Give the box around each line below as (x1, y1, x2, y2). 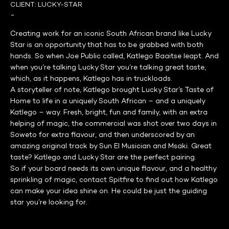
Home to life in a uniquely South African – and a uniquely (10, 97, 205, 105)
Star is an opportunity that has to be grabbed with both (10, 41, 203, 49)
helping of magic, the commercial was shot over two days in (10, 120, 217, 128)
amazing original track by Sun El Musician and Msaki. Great (10, 142, 212, 150)
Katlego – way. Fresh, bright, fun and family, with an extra (10, 108, 208, 117)
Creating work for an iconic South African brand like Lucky (10, 30, 211, 38)
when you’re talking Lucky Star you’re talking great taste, (10, 63, 206, 72)
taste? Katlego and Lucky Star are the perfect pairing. (10, 153, 196, 162)
